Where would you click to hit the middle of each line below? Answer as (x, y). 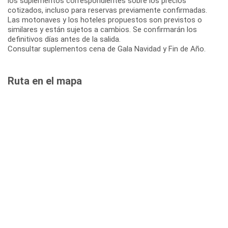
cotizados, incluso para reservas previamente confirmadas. (107, 10)
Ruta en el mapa (45, 81)
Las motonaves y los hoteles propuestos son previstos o (105, 20)
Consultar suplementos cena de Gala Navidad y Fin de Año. (107, 49)
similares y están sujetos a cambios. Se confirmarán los (102, 29)
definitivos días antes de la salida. (64, 39)
